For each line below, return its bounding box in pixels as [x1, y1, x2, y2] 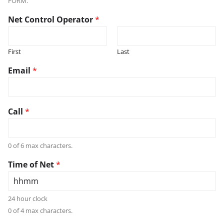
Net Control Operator [8, 13, 95, 25]
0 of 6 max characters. [8, 140, 72, 150]
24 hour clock [8, 193, 47, 203]
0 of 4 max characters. [8, 205, 72, 215]
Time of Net [8, 158, 56, 170]
